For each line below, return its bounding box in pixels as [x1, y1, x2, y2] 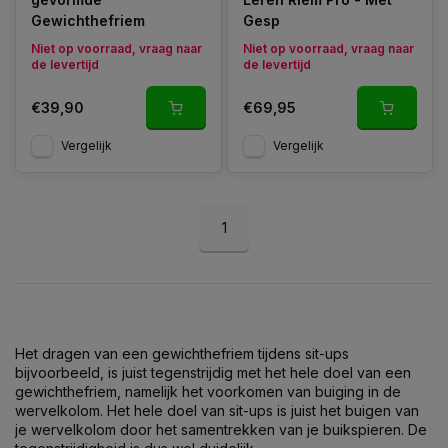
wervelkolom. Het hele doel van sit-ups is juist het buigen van [15, 401, 419, 419]
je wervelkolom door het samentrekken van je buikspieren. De [15, 420, 427, 438]
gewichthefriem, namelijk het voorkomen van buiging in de [15, 382, 401, 400]
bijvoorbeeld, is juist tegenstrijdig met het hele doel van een [15, 363, 411, 381]
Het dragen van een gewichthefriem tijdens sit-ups [15, 344, 349, 362]
